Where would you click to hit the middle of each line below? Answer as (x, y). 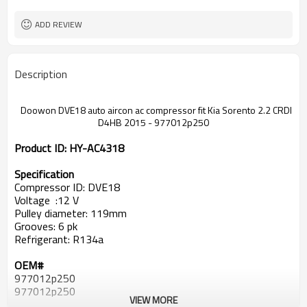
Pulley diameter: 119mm (71, 213)
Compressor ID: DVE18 (71, 187)
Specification (48, 174)
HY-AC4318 (97, 148)
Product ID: (42, 148)
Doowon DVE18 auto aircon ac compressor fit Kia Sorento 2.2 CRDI (156, 110)
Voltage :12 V (47, 200)
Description (41, 74)
